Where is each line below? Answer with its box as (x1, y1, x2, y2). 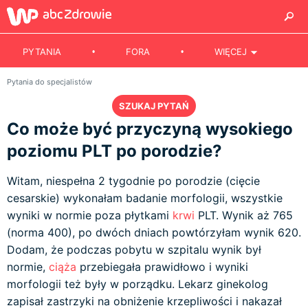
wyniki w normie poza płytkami (7, 208, 173, 222)
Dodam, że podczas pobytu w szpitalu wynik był (7, 243, 261, 256)
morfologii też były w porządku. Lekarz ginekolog (7, 277, 268, 291)
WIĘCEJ (214, 46, 247, 57)
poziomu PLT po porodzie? (7, 141, 222, 161)
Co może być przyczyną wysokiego (7, 119, 293, 139)
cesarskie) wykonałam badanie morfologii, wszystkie (7, 191, 283, 205)
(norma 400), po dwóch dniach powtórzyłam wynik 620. (7, 225, 301, 239)
